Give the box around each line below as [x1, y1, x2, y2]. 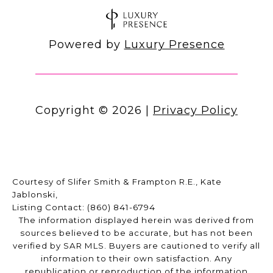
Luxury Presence [124, 38, 225, 52]
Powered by [48, 38, 124, 52]
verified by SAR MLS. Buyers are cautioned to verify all [13, 241, 260, 251]
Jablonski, [12, 190, 58, 200]
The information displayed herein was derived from [19, 215, 254, 225]
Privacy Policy [153, 104, 238, 118]
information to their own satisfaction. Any [41, 253, 232, 264]
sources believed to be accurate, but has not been [20, 228, 253, 238]
